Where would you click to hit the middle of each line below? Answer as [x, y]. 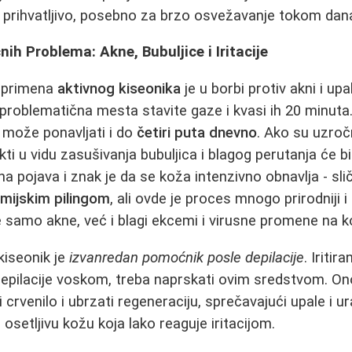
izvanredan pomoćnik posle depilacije [187, 257]
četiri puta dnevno [197, 132]
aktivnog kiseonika [119, 88]
